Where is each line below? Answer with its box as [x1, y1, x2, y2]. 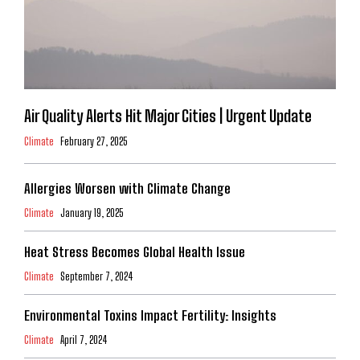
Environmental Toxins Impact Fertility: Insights [24, 307, 276, 325]
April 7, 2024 [60, 333, 108, 347]
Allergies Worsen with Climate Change [24, 180, 231, 198]
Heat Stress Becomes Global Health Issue [24, 243, 245, 261]
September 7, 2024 [60, 270, 133, 284]
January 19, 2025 [60, 207, 123, 220]
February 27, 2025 [60, 135, 127, 149]
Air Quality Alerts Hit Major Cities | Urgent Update [24, 106, 312, 126]
